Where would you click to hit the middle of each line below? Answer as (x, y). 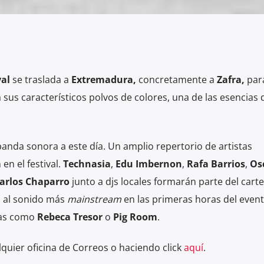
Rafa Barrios (216, 164)
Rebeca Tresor (70, 217)
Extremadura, (105, 80)
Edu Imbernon (148, 164)
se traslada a (40, 80)
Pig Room (135, 217)
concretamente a (176, 80)
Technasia (87, 164)
